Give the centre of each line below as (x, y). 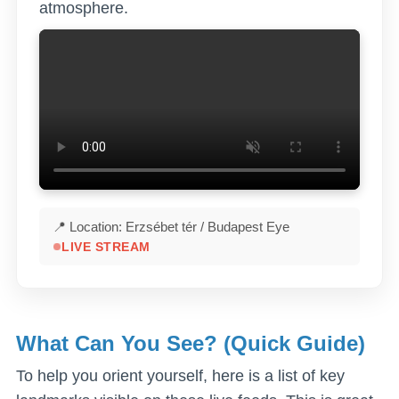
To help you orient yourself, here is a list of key (180, 375)
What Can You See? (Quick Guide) (191, 343)
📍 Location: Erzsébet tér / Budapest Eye (171, 226)
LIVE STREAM (106, 247)
